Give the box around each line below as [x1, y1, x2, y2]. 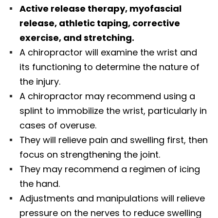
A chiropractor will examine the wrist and [19, 46, 197, 58]
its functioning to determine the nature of [19, 60, 200, 73]
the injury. [19, 75, 60, 88]
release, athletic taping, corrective [19, 17, 180, 29]
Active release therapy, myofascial [19, 2, 182, 15]
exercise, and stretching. [19, 31, 136, 44]
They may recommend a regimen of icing [19, 163, 200, 175]
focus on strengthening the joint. [19, 148, 160, 161]
